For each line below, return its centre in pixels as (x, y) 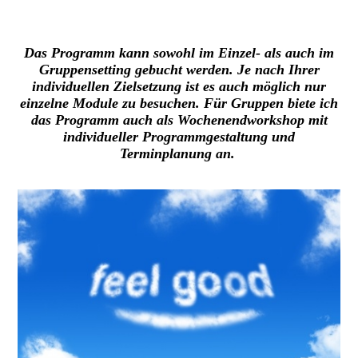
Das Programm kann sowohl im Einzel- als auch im (179, 53)
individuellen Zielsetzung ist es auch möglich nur (179, 87)
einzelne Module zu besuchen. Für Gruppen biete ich (179, 103)
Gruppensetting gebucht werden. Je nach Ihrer (179, 70)
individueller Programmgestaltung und (179, 137)
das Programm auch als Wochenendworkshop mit (179, 120)
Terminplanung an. (179, 154)
